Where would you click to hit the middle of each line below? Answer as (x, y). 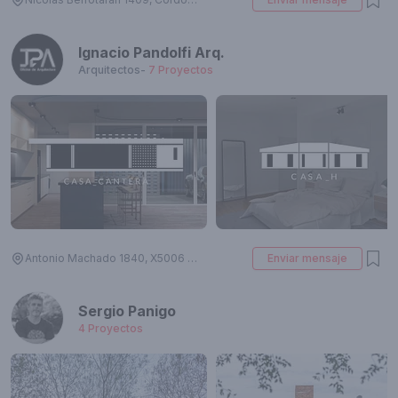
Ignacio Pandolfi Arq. (151, 52)
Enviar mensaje (307, 258)
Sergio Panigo (127, 311)
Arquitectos (109, 70)
